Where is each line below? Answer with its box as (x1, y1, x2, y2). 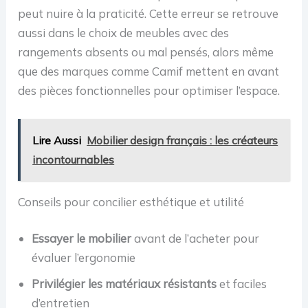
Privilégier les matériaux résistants (32, 276, 217, 291)
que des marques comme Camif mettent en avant (18, 63, 280, 78)
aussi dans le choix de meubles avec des (18, 25, 230, 40)
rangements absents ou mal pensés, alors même (18, 44, 274, 59)
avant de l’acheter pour (131, 231, 260, 246)
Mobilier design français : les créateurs (87, 133, 278, 147)
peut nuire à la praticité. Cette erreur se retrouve (18, 5, 279, 21)
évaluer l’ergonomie (32, 250, 136, 265)
